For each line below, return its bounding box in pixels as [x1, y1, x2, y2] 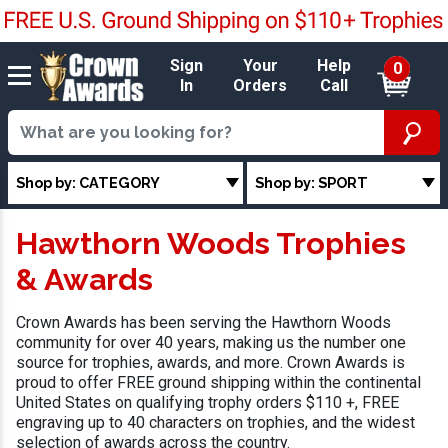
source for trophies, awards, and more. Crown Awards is [16, 353, 405, 373]
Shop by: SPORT [255, 173, 369, 191]
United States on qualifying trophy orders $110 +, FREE [16, 393, 399, 413]
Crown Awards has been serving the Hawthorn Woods [16, 313, 391, 333]
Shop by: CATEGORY [16, 173, 160, 191]
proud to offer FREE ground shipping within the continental [16, 373, 421, 393]
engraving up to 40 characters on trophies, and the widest [16, 413, 415, 433]
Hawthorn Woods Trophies [16, 225, 406, 262]
